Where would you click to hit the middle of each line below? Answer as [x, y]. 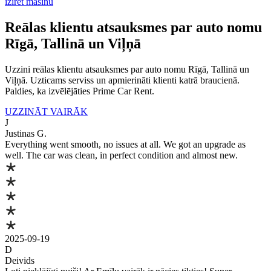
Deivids [20, 260]
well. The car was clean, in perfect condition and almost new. [121, 155]
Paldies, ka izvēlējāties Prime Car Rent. [80, 91]
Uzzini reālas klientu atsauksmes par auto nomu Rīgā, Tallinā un [127, 69]
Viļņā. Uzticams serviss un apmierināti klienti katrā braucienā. [122, 80]
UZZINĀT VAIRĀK [46, 111]
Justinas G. [26, 133]
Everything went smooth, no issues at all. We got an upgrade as [125, 144]
